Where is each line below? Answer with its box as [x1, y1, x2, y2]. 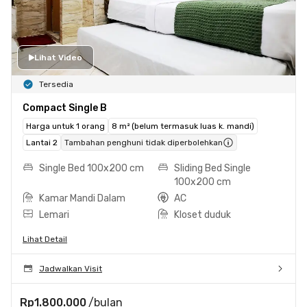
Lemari [39, 208, 69, 221]
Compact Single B [23, 101, 107, 114]
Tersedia [39, 79, 73, 89]
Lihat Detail [23, 234, 67, 244]
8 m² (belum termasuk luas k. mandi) [112, 121, 254, 131]
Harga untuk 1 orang [26, 121, 105, 131]
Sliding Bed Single [174, 162, 251, 174]
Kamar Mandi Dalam [39, 192, 125, 204]
